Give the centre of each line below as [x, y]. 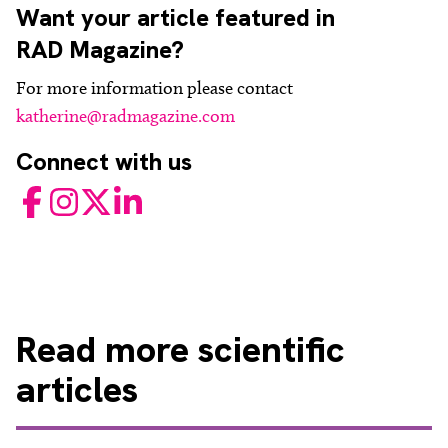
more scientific [220, 349]
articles [77, 389]
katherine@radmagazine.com [125, 116]
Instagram [81, 196]
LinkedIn [140, 196]
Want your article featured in [175, 17]
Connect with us [104, 161]
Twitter [104, 196]
